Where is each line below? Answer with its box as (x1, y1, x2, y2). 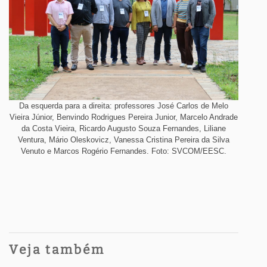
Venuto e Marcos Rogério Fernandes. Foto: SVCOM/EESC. (21, 146, 226, 156)
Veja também (9, 241, 105, 257)
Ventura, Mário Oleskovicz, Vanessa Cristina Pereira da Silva (18, 135, 229, 144)
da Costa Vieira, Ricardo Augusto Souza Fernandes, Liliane (21, 123, 226, 133)
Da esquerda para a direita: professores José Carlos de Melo (19, 101, 228, 110)
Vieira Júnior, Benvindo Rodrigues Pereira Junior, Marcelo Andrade (10, 112, 238, 122)
